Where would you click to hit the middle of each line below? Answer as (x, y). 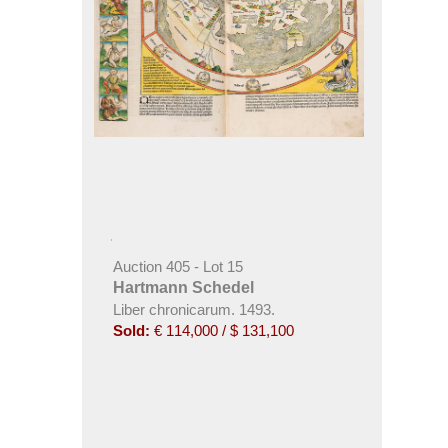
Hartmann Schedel (183, 288)
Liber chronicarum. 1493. (193, 310)
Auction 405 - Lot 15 (177, 267)
